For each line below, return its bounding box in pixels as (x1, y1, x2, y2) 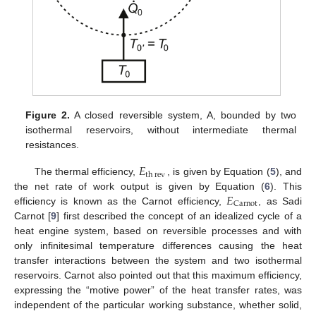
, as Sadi (258, 195, 303, 207)
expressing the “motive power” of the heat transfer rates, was (14, 284, 302, 296)
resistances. (25, 138, 80, 150)
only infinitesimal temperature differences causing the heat (14, 239, 302, 251)
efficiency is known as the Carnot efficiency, (14, 195, 226, 207)
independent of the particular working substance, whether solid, (14, 298, 302, 310)
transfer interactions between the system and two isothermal (14, 254, 302, 266)
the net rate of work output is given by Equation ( (14, 180, 265, 192)
